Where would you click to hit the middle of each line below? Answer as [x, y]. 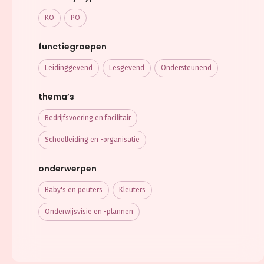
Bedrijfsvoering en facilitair [88, 118]
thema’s [56, 97]
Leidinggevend [69, 68]
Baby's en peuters [74, 190]
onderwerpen [67, 169]
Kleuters [132, 190]
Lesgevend [127, 68]
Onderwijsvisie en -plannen [89, 212]
